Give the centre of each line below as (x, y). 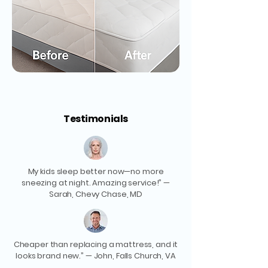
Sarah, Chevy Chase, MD (96, 194)
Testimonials (96, 118)
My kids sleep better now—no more (96, 171)
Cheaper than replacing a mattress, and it (96, 244)
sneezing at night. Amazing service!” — (96, 182)
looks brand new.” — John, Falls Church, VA (96, 255)
